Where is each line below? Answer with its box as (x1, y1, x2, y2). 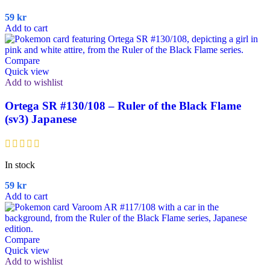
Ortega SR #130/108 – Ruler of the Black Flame (5, 99, 241, 112)
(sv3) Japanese (5, 112, 77, 125)
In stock (5, 160, 35, 171)
